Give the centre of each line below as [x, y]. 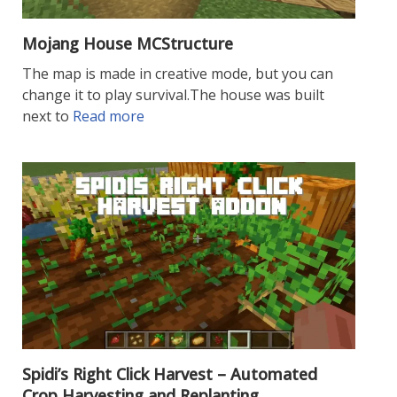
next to [47, 116]
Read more [109, 116]
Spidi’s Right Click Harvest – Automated [170, 374]
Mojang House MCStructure [128, 43]
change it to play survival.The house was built [173, 94]
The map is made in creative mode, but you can [178, 73]
